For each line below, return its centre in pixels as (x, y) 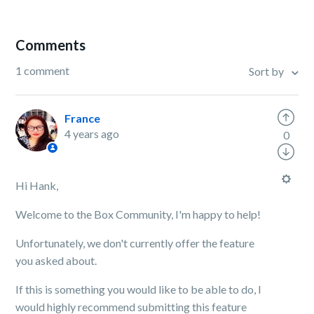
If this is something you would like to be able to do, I (139, 289)
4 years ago (92, 134)
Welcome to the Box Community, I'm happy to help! (138, 214)
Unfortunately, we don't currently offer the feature (135, 243)
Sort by (267, 71)
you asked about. (57, 260)
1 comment (43, 70)
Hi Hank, (38, 185)
